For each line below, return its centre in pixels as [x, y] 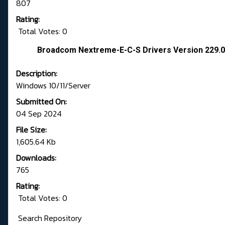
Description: [37, 74]
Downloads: [36, 158]
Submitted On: [41, 102]
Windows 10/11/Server [53, 86]
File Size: [31, 130]
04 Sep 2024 [39, 114]
